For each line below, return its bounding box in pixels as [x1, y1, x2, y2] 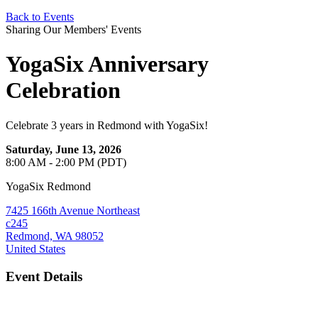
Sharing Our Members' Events [6, 23, 141, 35]
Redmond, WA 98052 [6, 229, 104, 242]
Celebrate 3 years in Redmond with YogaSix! [6, 119, 208, 131]
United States [6, 242, 65, 255]
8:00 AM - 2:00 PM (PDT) [6, 155, 126, 168]
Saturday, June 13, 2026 [6, 143, 121, 155]
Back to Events [6, 11, 74, 23]
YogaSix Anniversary [6, 51, 209, 77]
